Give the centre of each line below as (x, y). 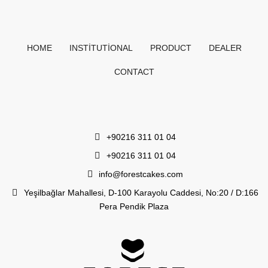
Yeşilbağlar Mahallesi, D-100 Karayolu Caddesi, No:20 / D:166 (141, 193)
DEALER (225, 48)
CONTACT (134, 72)
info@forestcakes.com (141, 174)
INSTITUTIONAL (101, 48)
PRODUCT (171, 48)
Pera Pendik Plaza (134, 207)
